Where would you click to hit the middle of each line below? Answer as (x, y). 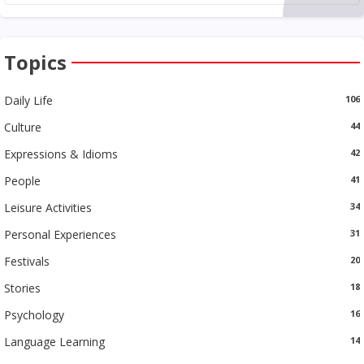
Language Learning (54, 341)
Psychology (34, 314)
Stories (22, 288)
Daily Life (28, 100)
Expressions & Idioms (61, 154)
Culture (23, 127)
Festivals (27, 261)
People (22, 180)
